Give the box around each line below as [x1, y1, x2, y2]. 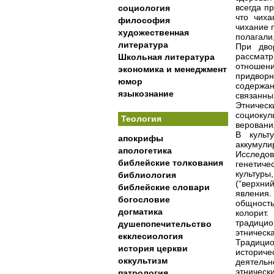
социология [118, 3, 170, 13]
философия [118, 15, 170, 25]
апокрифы [118, 133, 163, 143]
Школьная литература [118, 52, 215, 62]
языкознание [118, 89, 174, 98]
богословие [118, 194, 170, 204]
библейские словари [118, 182, 210, 192]
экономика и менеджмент [118, 64, 227, 74]
